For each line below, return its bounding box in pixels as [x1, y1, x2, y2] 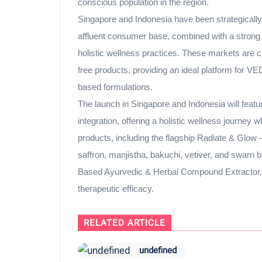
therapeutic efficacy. [78, 184, 154, 194]
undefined [139, 244, 177, 256]
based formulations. [78, 82, 153, 92]
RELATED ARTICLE [84, 218, 166, 228]
